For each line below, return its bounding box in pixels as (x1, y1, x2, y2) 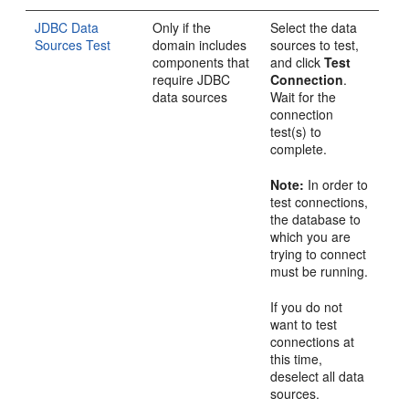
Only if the (152, 18, 212, 37)
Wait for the (270, 88, 337, 106)
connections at (270, 332, 355, 351)
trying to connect (270, 245, 367, 263)
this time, (270, 350, 323, 368)
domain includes (152, 36, 247, 54)
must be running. (270, 262, 369, 280)
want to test (270, 315, 338, 333)
